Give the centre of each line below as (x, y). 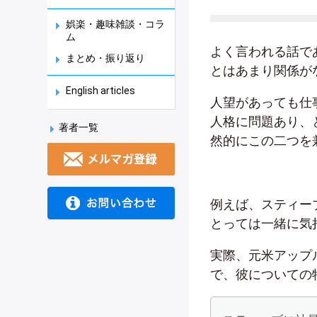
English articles (100, 91)
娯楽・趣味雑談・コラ (115, 24)
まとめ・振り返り (105, 58)
